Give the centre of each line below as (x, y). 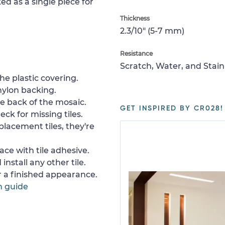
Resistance (136, 53)
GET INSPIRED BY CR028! (172, 108)
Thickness (135, 18)
